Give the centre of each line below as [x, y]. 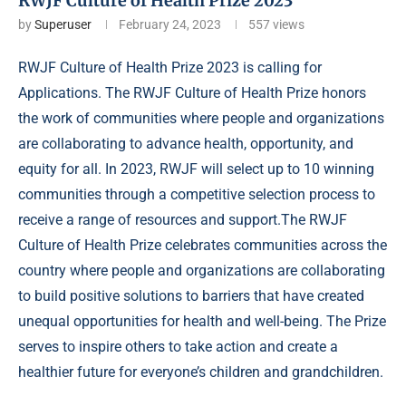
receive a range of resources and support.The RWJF [183, 220]
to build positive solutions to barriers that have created [191, 296]
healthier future [68, 372]
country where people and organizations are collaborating [202, 271]
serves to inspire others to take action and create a [178, 347]
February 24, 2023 [170, 25]
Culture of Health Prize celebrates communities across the [203, 246]
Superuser [63, 25]
